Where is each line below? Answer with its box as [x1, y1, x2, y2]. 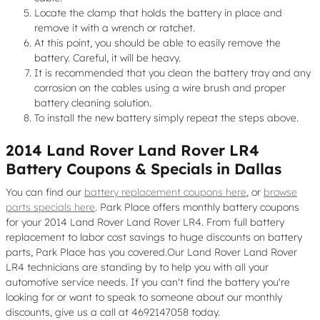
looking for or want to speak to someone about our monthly [6, 291, 282, 304]
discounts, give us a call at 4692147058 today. [6, 306, 220, 319]
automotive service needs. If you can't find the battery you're [6, 276, 290, 289]
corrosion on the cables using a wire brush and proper [34, 81, 286, 94]
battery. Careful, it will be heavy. [34, 51, 181, 64]
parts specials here [6, 201, 95, 214]
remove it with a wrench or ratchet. [34, 21, 195, 34]
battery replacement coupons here [84, 186, 246, 199]
